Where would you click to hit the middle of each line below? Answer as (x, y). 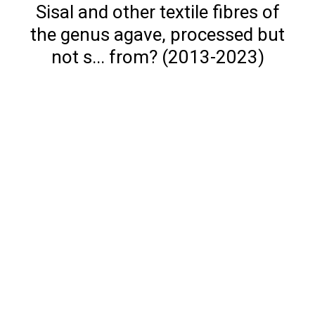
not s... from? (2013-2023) (157, 57)
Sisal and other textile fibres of (157, 12)
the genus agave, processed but (157, 34)
